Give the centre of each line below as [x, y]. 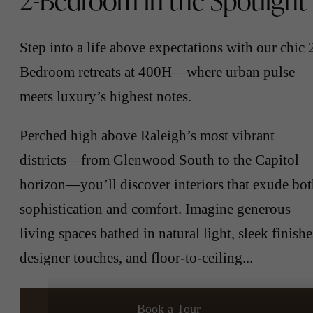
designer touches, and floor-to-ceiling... [136, 257]
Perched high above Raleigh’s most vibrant [147, 135]
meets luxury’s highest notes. [105, 96]
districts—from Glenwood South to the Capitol [159, 159]
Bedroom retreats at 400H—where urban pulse [157, 71]
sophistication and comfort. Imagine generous [155, 208]
